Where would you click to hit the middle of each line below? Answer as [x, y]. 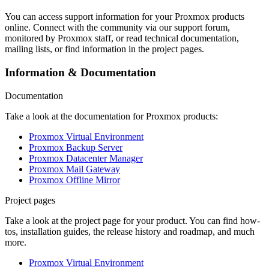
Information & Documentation [80, 72]
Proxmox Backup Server [76, 147]
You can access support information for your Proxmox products [125, 17]
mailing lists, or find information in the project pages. [104, 49]
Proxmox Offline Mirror [74, 180]
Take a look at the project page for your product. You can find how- [132, 220]
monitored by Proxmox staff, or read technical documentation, [122, 38]
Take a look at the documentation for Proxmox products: [111, 116]
